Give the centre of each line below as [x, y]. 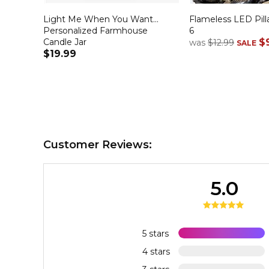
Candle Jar [65, 42]
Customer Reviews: [98, 145]
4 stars [156, 251]
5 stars [155, 233]
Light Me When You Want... [101, 19]
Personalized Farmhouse [95, 30]
